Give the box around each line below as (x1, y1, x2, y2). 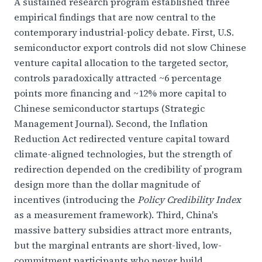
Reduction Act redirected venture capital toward (14, 132, 230, 145)
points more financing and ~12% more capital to (14, 87, 226, 99)
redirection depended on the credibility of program (14, 163, 242, 175)
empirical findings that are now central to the (14, 11, 216, 23)
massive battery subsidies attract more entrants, (14, 223, 232, 236)
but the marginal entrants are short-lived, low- (14, 239, 222, 251)
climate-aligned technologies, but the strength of (14, 147, 232, 160)
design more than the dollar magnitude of (14, 178, 200, 191)
